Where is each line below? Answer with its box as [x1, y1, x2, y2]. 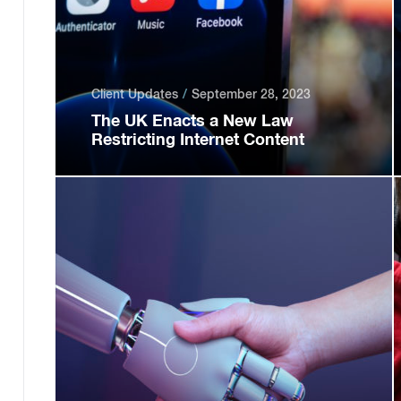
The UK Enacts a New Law [90, 110, 294, 130]
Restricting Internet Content [90, 129, 304, 149]
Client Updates [90, 87, 178, 101]
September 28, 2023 [191, 87, 311, 101]
